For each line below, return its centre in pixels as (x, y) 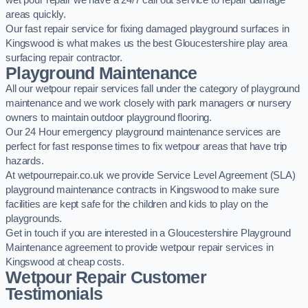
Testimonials (54, 294)
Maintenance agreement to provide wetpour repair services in (140, 248)
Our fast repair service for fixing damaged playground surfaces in (147, 29)
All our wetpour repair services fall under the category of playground (153, 89)
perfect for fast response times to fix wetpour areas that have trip (146, 147)
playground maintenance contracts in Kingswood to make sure (142, 190)
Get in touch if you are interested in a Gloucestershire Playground (148, 233)
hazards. (25, 161)
